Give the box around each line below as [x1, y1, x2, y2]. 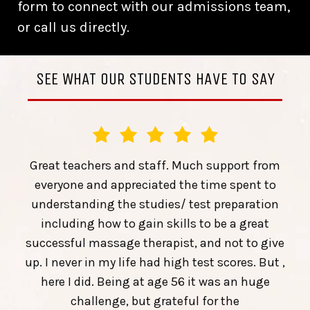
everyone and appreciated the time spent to [34, 177, 276, 193]
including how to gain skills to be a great [41, 216, 269, 232]
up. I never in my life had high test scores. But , [25, 255, 285, 271]
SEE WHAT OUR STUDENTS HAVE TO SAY [35, 69, 275, 89]
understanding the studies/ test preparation [31, 197, 279, 212]
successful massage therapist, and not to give [26, 235, 284, 251]
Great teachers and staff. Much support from [30, 158, 280, 174]
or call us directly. [17, 19, 129, 36]
